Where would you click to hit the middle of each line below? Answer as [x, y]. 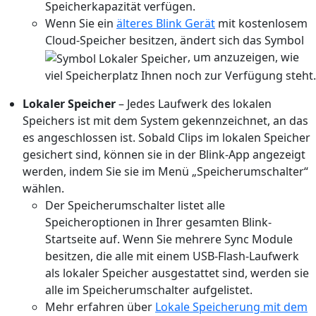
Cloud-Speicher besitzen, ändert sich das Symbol [175, 40]
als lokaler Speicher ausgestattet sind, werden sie [177, 273]
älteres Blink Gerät [166, 23]
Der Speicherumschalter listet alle [135, 205]
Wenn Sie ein [81, 23]
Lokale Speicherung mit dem [231, 306]
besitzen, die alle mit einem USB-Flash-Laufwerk [172, 256]
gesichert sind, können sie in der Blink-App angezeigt [164, 154]
